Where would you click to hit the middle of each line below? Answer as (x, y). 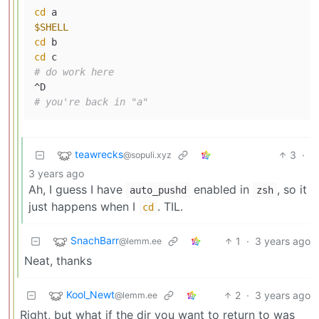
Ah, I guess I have (77, 189)
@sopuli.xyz (147, 155)
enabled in (221, 189)
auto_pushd (158, 190)
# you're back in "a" (91, 101)
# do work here (74, 72)
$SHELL (51, 27)
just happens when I (84, 206)
